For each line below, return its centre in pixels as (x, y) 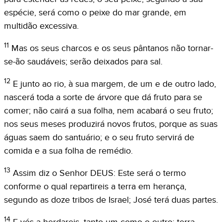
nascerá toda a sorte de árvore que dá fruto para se (103, 97)
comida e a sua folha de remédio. (68, 151)
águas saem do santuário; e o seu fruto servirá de (99, 137)
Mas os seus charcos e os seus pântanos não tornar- (112, 48)
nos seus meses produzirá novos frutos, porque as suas (111, 124)
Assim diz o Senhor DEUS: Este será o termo (99, 173)
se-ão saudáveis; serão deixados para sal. (83, 61)
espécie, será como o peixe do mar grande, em (95, 12)
